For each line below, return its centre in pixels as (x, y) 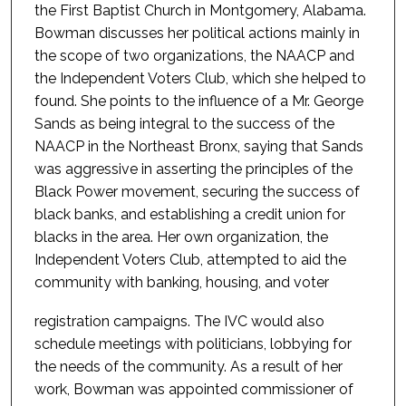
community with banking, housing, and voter (181, 283)
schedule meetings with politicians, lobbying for (193, 343)
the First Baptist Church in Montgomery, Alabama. (200, 11)
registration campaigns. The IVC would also (179, 321)
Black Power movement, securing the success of (197, 192)
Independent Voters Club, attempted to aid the (190, 260)
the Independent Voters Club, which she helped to (200, 79)
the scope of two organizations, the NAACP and (194, 56)
